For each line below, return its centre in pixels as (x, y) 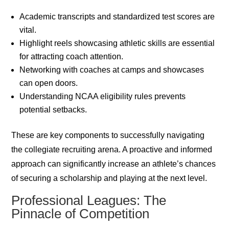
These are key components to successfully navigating (108, 135)
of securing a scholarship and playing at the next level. (109, 178)
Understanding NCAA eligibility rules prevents (103, 97)
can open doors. (49, 83)
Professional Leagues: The (89, 201)
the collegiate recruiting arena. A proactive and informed (112, 150)
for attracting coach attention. (72, 57)
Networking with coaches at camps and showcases (112, 70)
